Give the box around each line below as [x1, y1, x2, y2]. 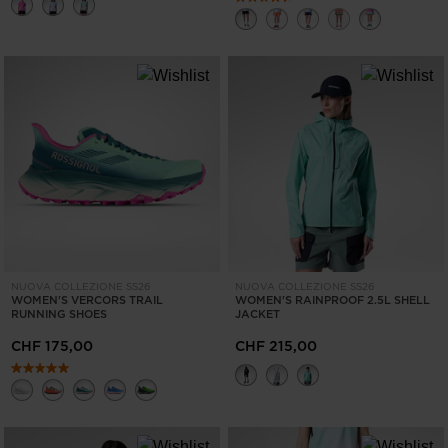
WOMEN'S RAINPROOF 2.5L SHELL [235, 292, 430, 309]
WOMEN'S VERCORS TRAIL [11, 292, 163, 309]
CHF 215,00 [235, 336, 317, 357]
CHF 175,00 [11, 336, 93, 357]
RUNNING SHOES [11, 306, 107, 323]
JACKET [235, 306, 280, 323]
